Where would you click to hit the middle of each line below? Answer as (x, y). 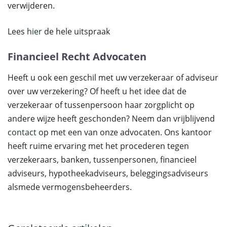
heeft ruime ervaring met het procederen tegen (98, 146)
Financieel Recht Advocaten (77, 56)
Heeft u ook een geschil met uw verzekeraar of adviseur (113, 78)
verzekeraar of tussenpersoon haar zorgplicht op (101, 105)
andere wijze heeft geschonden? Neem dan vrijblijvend (111, 119)
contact (22, 132)
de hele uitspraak (77, 31)
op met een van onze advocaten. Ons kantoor (124, 132)
